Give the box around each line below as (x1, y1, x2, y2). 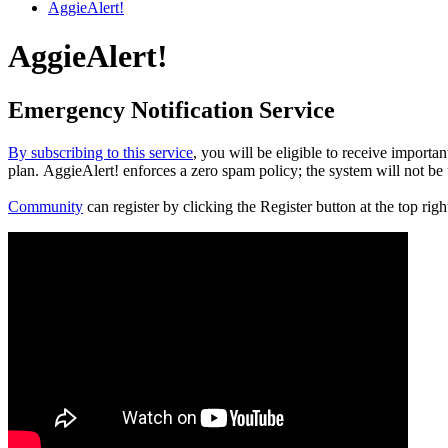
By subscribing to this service (8, 143, 193, 161)
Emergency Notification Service (8, 96, 335, 123)
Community (8, 197, 83, 215)
